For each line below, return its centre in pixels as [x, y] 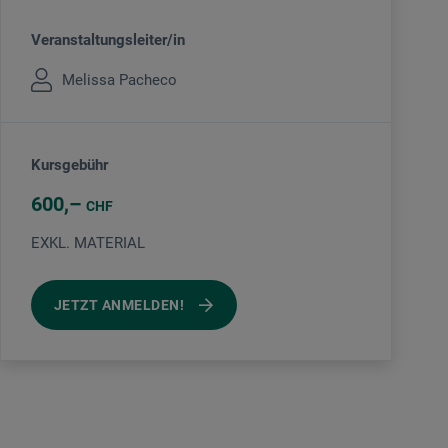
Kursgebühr [69, 165]
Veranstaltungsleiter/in [108, 40]
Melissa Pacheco [119, 79]
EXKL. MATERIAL [88, 243]
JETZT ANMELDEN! [119, 305]
